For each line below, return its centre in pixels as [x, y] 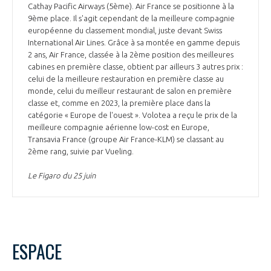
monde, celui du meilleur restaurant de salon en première [130, 91]
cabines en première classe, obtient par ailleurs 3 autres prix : [135, 67]
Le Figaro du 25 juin [62, 176]
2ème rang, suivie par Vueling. [82, 152]
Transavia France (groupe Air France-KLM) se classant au [126, 139]
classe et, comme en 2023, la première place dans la [119, 103]
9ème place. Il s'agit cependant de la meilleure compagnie [131, 18]
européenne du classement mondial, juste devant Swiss [125, 31]
